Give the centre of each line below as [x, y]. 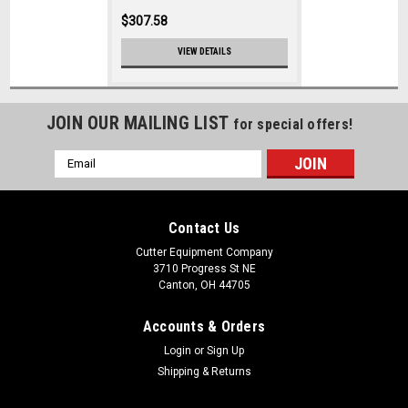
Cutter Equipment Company [204, 252]
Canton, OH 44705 [204, 285]
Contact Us [204, 228]
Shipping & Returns [204, 371]
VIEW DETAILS [204, 51]
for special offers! [293, 124]
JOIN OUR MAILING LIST [140, 122]
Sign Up [226, 350]
